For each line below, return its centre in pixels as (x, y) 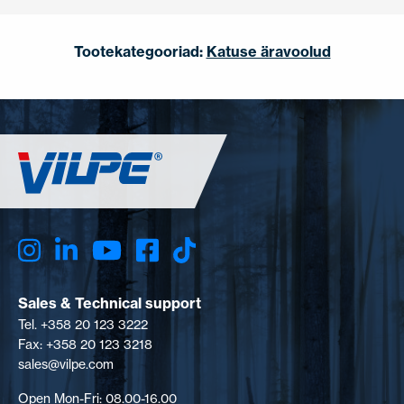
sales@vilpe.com (66, 364)
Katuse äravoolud (268, 51)
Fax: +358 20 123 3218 (85, 344)
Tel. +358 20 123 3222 (83, 325)
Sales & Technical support (110, 303)
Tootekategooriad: (138, 51)
